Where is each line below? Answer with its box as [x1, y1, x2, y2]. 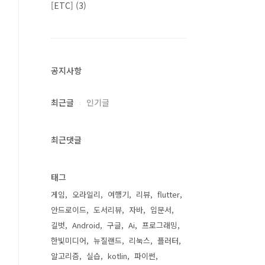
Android [72, 219, 100, 231]
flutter [157, 189, 180, 200]
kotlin [108, 250, 127, 261]
